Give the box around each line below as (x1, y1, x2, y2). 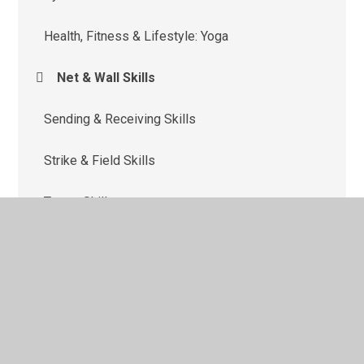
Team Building (44, 235, 124, 251)
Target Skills (44, 193, 115, 210)
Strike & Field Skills (44, 152, 156, 168)
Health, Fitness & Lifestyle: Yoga (44, 28, 229, 44)
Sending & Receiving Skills (44, 110, 197, 127)
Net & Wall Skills (57, 69, 156, 85)
